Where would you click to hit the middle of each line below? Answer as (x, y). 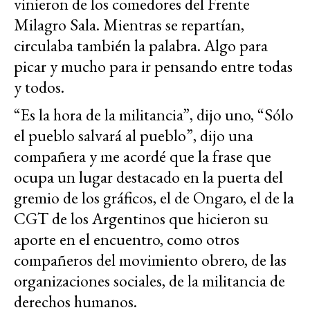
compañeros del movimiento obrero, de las (150, 260)
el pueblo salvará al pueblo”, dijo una (134, 136)
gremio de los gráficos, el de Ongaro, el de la (154, 198)
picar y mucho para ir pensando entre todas (153, 66)
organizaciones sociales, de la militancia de (149, 281)
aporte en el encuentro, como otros (127, 239)
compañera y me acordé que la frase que (143, 156)
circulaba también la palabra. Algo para (141, 46)
